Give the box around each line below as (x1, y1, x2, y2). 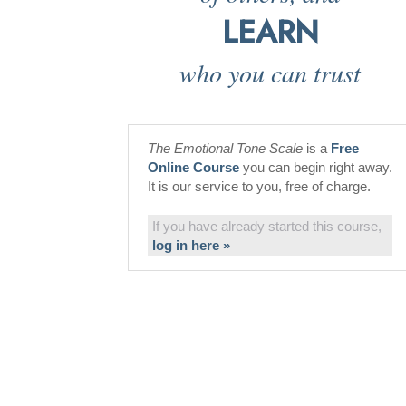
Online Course (148, 159, 239, 175)
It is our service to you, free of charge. (148, 179, 371, 194)
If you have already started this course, (152, 218, 382, 234)
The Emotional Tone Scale (148, 140, 303, 156)
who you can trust (179, 55, 362, 90)
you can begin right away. (239, 159, 392, 175)
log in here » (152, 237, 230, 253)
